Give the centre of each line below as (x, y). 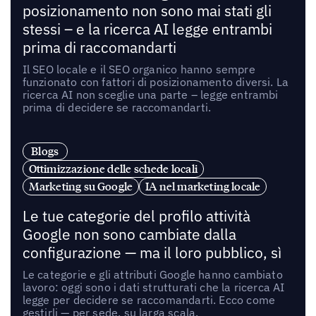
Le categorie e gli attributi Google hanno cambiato (152, 275)
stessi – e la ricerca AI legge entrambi (147, 30)
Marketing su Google (81, 187)
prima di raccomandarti (99, 48)
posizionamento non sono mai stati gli (147, 11)
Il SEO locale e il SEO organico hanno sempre (139, 69)
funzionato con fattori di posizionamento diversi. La (156, 82)
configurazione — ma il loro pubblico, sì (152, 253)
